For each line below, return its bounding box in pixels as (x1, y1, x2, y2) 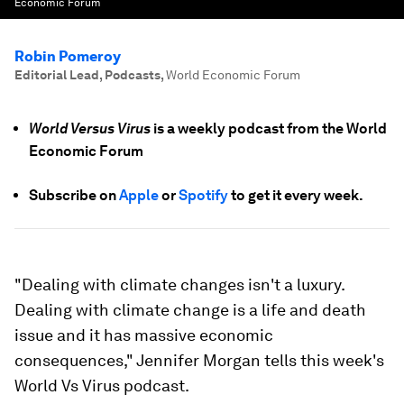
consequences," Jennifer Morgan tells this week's (14, 351, 384, 370)
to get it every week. (228, 187, 363, 204)
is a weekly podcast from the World (153, 120, 387, 137)
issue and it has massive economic (14, 326, 273, 344)
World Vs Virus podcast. (14, 376, 189, 395)
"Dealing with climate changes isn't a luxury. (14, 275, 344, 294)
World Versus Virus (29, 120, 153, 137)
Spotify (179, 187, 228, 204)
